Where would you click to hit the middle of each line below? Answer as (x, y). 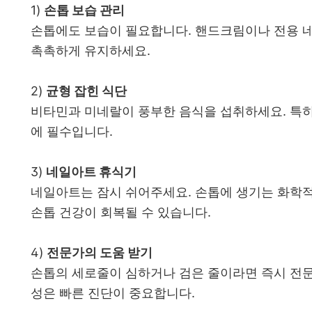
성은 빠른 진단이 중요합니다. (113, 292)
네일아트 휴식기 (91, 171)
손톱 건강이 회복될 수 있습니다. (121, 212)
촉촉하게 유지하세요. (91, 50)
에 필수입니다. (72, 131)
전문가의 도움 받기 (100, 252)
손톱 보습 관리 (84, 10)
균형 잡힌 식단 (86, 91)
